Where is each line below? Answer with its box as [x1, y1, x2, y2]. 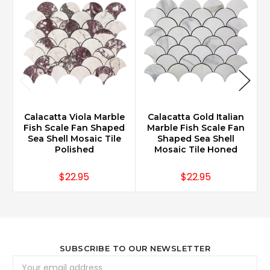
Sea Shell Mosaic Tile [27, 133, 121, 144]
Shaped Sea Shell [157, 133, 234, 144]
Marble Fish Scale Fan [147, 122, 245, 133]
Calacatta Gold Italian [148, 111, 244, 122]
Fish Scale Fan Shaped [24, 122, 125, 133]
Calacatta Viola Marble [24, 111, 125, 122]
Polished [54, 143, 94, 155]
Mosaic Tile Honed [154, 143, 237, 155]
